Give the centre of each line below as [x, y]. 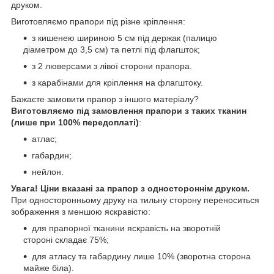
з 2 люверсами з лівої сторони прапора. [112, 66]
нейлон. [48, 172]
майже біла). [49, 268]
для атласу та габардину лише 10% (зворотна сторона [141, 256]
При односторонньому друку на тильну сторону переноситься [135, 200]
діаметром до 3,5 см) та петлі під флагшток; [112, 49]
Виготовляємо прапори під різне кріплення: [98, 21]
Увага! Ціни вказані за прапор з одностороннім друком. [130, 188]
